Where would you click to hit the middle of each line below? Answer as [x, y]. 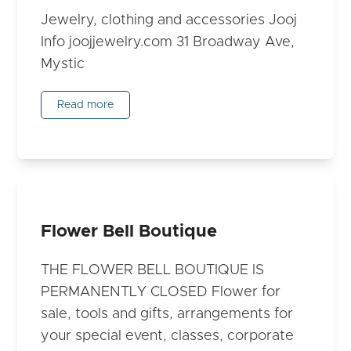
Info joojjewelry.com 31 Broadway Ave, [168, 42]
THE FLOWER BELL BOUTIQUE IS [153, 271]
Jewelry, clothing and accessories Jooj [169, 20]
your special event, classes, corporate [168, 337]
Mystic [63, 64]
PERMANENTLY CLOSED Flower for [161, 293]
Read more [86, 105]
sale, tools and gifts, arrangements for [167, 315]
